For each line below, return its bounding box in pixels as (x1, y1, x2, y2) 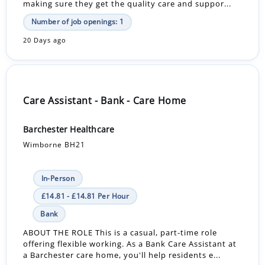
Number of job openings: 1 (31, 17, 124, 27)
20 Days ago (23, 36, 67, 45)
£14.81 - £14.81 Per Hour (41, 190, 130, 201)
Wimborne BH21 (23, 139, 86, 150)
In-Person (41, 173, 75, 183)
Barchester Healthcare (23, 123, 115, 135)
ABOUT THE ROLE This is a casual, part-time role (23, 227, 218, 238)
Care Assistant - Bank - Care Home (23, 93, 186, 107)
